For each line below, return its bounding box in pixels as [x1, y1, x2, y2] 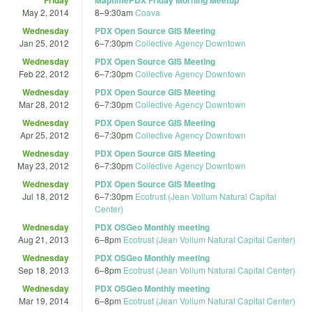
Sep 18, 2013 [18, 263, 69, 276]
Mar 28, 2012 [19, 97, 69, 110]
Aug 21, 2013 [18, 233, 69, 245]
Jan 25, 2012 [19, 36, 69, 49]
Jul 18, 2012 [22, 189, 69, 202]
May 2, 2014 [22, 6, 69, 18]
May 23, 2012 [17, 159, 69, 171]
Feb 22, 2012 [19, 67, 69, 79]
